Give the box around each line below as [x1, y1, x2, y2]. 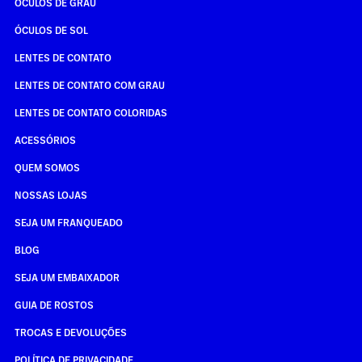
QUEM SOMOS [14, 161, 80, 175]
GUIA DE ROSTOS [14, 298, 94, 312]
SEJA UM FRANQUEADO [14, 216, 123, 229]
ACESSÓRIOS [14, 133, 76, 147]
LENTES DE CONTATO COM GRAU [14, 78, 165, 92]
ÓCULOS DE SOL [14, 23, 88, 37]
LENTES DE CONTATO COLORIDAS [14, 106, 167, 120]
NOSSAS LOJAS [14, 188, 87, 202]
